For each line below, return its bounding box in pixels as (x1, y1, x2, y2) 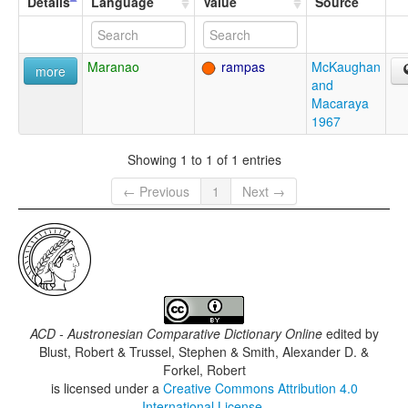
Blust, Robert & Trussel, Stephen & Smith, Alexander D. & (39, 342, 369, 362)
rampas (218, 57, 265, 76)
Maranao (87, 57, 139, 76)
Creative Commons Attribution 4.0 (162, 379, 358, 398)
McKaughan (311, 57, 381, 76)
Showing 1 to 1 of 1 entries (127, 149, 281, 168)
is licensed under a (50, 379, 163, 398)
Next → (242, 182, 285, 201)
